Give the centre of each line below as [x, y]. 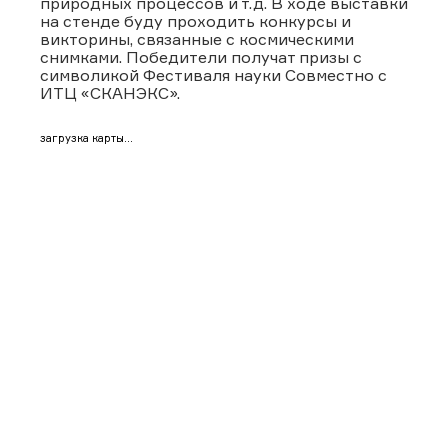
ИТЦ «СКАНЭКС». [110, 92]
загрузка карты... [86, 137]
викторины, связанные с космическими [197, 38]
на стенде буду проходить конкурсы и [195, 20]
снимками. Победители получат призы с [201, 56]
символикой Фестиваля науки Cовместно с [213, 74]
